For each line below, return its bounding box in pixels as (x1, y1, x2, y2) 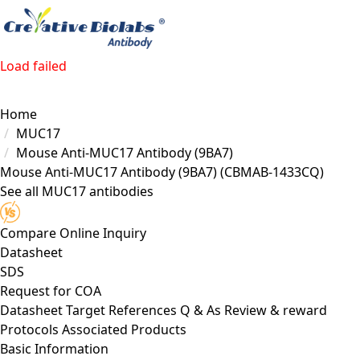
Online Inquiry (59, 223, 146, 242)
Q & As (180, 301, 221, 319)
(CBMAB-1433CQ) (220, 163, 324, 181)
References (108, 301, 177, 319)
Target (66, 301, 105, 319)
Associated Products (62, 320, 186, 338)
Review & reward (224, 301, 327, 319)
